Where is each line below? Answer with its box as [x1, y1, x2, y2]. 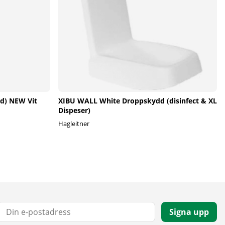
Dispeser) [58, 105, 90, 116]
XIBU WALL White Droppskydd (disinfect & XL [58, 96, 217, 106]
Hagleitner [58, 119, 89, 129]
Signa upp [169, 206, 209, 218]
